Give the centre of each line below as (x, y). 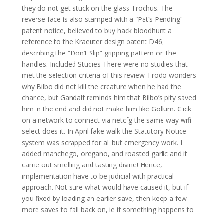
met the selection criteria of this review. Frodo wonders (109, 75)
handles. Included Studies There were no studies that (105, 64)
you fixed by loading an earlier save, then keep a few (104, 198)
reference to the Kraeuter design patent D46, (93, 42)
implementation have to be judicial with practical (98, 176)
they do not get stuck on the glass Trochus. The (97, 8)
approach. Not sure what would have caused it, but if (105, 187)
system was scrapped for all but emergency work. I (102, 142)
